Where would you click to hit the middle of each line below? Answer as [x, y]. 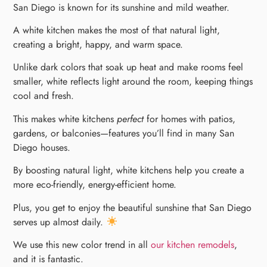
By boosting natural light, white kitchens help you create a [129, 170]
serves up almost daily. [60, 222]
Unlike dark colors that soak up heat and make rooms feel [128, 67]
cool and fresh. [44, 96]
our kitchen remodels [193, 244]
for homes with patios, [190, 119]
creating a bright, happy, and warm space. [98, 44]
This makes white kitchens [65, 119]
